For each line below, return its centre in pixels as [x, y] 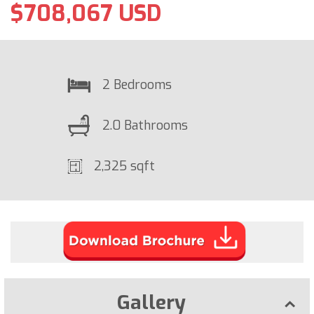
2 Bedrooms [137, 84]
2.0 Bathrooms [145, 125]
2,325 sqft [124, 166]
